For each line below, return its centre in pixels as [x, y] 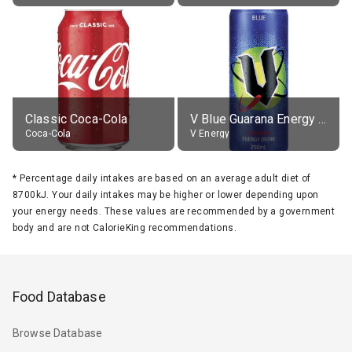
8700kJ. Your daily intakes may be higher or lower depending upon [166, 194]
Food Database [59, 296]
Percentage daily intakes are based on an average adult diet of [165, 178]
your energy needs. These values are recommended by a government [174, 211]
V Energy [210, 133]
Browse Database [58, 334]
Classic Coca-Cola [77, 119]
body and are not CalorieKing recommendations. [125, 227]
